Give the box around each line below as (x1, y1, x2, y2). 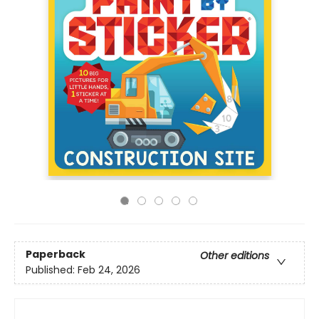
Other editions (200, 249, 269, 263)
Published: (26, 263, 78, 278)
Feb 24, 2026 (78, 263, 140, 278)
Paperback (26, 247, 85, 262)
